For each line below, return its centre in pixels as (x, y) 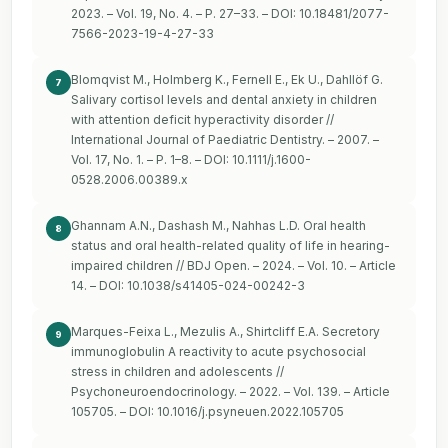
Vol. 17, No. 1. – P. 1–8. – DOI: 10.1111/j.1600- (191, 160)
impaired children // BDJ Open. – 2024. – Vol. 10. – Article (233, 266)
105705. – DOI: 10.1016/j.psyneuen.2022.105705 (207, 412)
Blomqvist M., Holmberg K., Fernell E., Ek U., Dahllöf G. (227, 80)
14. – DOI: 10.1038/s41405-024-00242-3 (188, 286)
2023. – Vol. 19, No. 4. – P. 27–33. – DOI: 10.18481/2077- (230, 14)
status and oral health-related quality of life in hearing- (230, 246)
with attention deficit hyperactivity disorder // (202, 120)
